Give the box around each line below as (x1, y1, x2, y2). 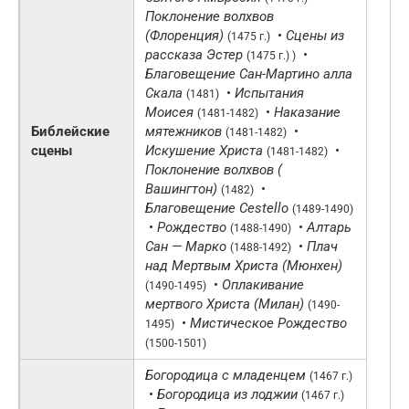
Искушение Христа (145, 142, 263, 159)
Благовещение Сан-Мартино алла (145, 65, 352, 82)
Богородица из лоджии (153, 385, 298, 403)
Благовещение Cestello (145, 199, 288, 216)
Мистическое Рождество (186, 314, 347, 331)
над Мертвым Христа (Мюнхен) (145, 257, 342, 274)
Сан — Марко (145, 237, 226, 255)
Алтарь (303, 218, 351, 236)
